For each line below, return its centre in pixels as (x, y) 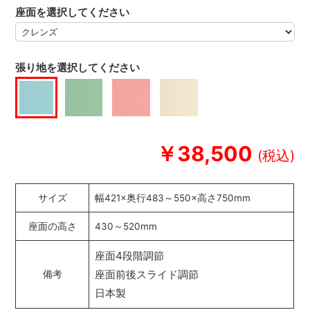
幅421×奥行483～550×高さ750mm (173, 198)
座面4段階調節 (130, 256)
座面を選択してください (73, 12)
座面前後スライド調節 (147, 275)
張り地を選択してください (78, 67)
